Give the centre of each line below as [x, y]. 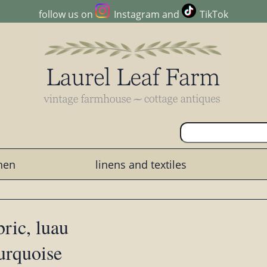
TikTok [214, 15]
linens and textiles [141, 164]
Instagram [136, 15]
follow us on [67, 15]
